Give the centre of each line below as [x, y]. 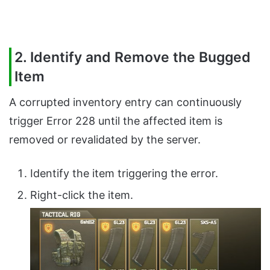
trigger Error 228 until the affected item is [116, 121]
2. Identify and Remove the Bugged [133, 57]
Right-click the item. [82, 195]
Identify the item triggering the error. [124, 174]
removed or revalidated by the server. [105, 140]
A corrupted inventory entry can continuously [125, 102]
